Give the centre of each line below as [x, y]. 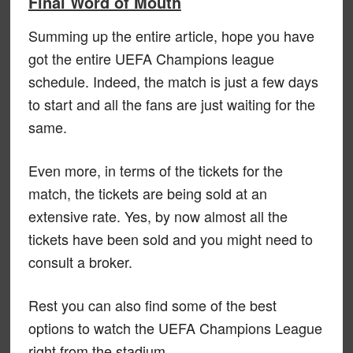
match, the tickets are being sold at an [147, 193]
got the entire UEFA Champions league [151, 58]
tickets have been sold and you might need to [170, 238]
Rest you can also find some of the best [152, 305]
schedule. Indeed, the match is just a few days [173, 81]
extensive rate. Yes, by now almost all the [158, 216]
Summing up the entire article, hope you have [171, 35]
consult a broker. [80, 261]
